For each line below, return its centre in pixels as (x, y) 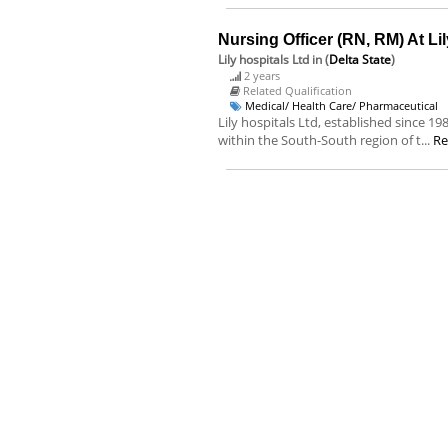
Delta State (360, 59)
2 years (262, 75)
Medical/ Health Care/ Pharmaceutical (341, 105)
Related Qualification (297, 90)
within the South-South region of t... (325, 140)
